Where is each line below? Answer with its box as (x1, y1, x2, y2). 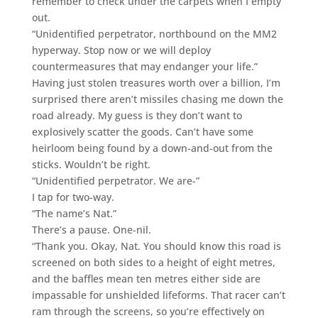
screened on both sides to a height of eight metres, (31, 255, 275, 269)
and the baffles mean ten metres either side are (31, 271, 261, 285)
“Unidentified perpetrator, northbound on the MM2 (31, 26, 277, 40)
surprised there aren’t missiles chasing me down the (31, 92, 283, 106)
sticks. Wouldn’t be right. (31, 157, 150, 171)
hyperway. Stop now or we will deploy (31, 43, 211, 57)
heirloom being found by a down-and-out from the (31, 141, 273, 155)
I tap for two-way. (31, 190, 114, 204)
